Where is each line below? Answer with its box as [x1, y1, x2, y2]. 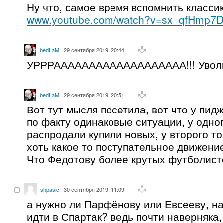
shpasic [40, 185, 59, 193]
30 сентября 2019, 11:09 [64, 185, 124, 193]
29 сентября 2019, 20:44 [64, 45, 124, 54]
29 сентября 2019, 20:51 [64, 90, 124, 99]
